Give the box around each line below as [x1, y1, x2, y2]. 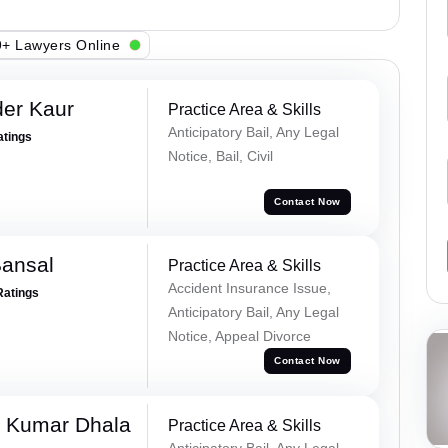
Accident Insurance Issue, [167, 279, 331, 296]
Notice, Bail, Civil [167, 148, 273, 165]
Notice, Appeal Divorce [167, 327, 311, 344]
